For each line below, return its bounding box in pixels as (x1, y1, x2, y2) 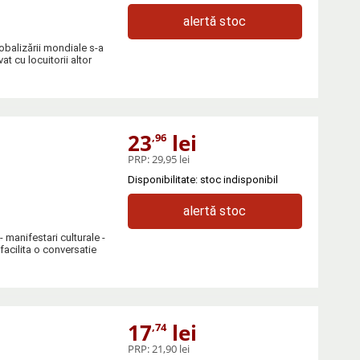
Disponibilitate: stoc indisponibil (127, 173, 278, 186)
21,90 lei (151, 341, 190, 356)
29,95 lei (151, 151, 190, 166)
